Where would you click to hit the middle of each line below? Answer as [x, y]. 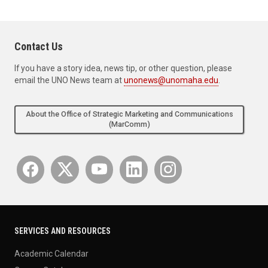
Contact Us [39, 46]
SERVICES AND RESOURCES [63, 231]
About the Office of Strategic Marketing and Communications [129, 114]
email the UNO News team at [69, 80]
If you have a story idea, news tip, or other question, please [123, 68]
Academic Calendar [51, 253]
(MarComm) [129, 124]
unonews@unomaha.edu [171, 80]
